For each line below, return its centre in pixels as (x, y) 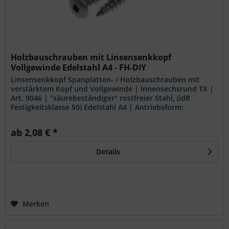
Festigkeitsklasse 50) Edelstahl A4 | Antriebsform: (97, 107)
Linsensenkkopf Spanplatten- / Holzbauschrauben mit (106, 79)
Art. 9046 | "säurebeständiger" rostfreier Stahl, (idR (101, 98)
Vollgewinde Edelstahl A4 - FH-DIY (79, 67)
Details (108, 151)
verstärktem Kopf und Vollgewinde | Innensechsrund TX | (112, 88)
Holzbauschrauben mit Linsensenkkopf (91, 57)
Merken (36, 203)
